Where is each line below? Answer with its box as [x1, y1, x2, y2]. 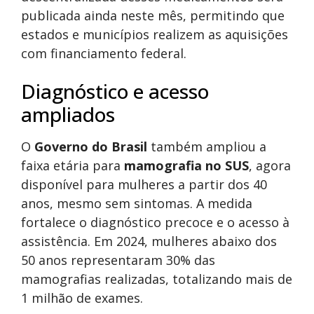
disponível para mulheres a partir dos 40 [21, 176, 267, 193]
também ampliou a [147, 138, 266, 156]
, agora [249, 157, 291, 175]
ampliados [21, 101, 115, 128]
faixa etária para [21, 157, 124, 175]
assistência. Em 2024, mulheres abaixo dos [21, 233, 277, 250]
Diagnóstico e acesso [21, 78, 209, 105]
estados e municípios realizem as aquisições [21, 26, 288, 43]
